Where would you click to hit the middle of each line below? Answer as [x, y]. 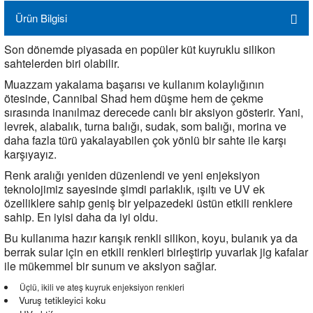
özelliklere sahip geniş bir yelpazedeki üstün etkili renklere [148, 203]
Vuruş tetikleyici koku [62, 300]
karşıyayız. [30, 154]
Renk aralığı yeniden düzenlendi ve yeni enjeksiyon [132, 175]
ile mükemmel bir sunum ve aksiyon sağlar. [110, 266]
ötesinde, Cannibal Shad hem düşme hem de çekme [134, 98]
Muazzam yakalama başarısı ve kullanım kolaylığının [134, 84]
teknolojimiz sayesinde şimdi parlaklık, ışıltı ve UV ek [134, 189]
